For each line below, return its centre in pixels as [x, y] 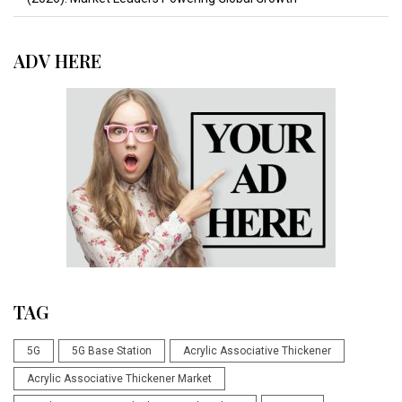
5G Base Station [112, 351]
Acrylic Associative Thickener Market [119, 379]
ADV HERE [57, 61]
